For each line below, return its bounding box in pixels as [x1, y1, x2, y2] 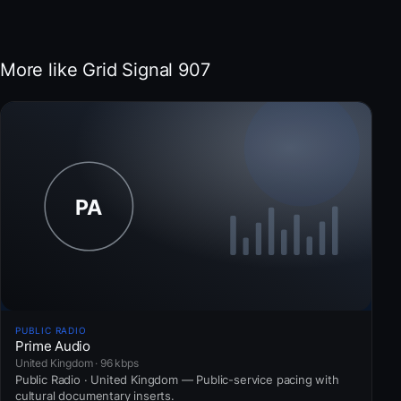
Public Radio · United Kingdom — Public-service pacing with [15, 371, 339, 387]
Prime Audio [15, 337, 90, 354]
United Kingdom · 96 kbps [15, 355, 139, 370]
